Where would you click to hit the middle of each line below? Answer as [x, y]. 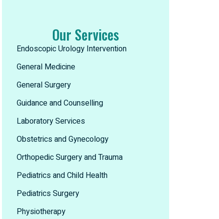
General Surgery [44, 85]
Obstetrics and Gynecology [63, 139]
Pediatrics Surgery [48, 194]
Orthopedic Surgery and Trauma [70, 157]
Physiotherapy [41, 212]
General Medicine [46, 67]
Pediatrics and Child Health [62, 175]
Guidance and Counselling [60, 103]
